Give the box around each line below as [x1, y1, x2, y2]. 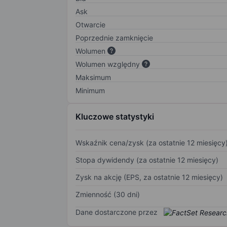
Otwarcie [75, 20, 105, 29]
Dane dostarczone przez [75, 207, 158, 216]
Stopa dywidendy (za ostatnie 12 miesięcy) [75, 155, 218, 164]
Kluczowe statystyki [75, 111, 154, 122]
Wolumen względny [75, 59, 140, 68]
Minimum [75, 86, 105, 95]
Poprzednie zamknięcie [75, 33, 153, 42]
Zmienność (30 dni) [75, 190, 140, 199]
